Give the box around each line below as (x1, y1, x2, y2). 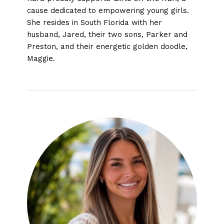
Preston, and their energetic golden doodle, (26, 41, 187, 51)
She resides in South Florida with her (26, 17, 162, 27)
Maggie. (26, 53, 55, 63)
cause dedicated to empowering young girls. (26, 5, 189, 15)
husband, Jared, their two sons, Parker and (26, 29, 187, 39)
